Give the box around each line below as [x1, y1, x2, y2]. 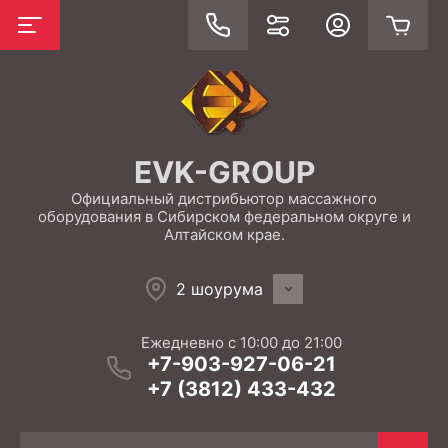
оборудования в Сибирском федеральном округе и [37, 207, 411, 226]
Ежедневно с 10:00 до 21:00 [140, 333, 342, 352]
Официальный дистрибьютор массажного [71, 189, 377, 208]
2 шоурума [175, 278, 263, 299]
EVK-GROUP [133, 154, 315, 190]
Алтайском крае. [163, 225, 285, 244]
